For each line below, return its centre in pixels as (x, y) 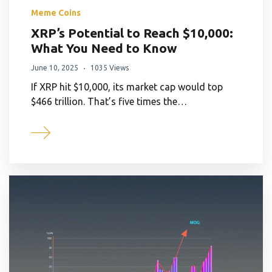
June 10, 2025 (55, 68)
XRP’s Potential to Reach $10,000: (132, 33)
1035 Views (110, 68)
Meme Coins (56, 13)
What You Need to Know (104, 48)
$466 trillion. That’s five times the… (109, 102)
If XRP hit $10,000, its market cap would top (127, 87)
